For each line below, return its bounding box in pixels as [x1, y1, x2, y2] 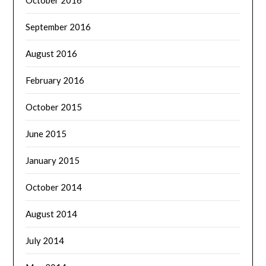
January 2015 [26, 154, 80, 166]
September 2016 [26, 21, 91, 32]
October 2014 [26, 181, 83, 192]
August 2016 [26, 47, 78, 59]
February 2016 [26, 74, 85, 85]
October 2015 [26, 101, 83, 112]
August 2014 [26, 208, 78, 219]
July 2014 [26, 235, 65, 246]
